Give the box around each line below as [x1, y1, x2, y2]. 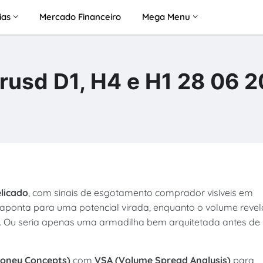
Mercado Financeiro [39, 11, 121, 22]
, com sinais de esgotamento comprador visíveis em [28, 187, 253, 199]
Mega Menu [141, 11, 190, 22]
